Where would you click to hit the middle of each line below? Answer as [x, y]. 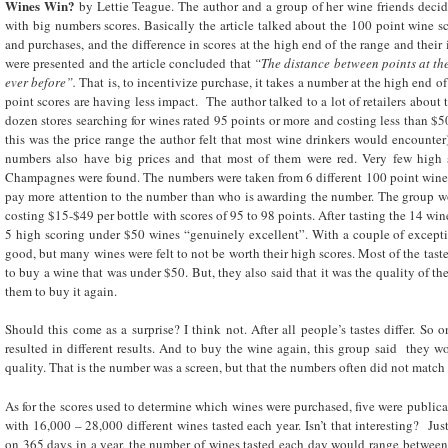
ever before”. [41, 81]
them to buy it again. [61, 290]
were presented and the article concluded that [129, 62]
